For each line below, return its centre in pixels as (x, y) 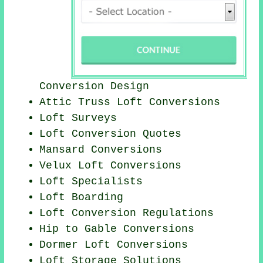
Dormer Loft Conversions (114, 245)
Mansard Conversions (101, 150)
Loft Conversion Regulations (127, 213)
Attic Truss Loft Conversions (130, 102)
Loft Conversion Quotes (111, 134)
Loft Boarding (82, 198)
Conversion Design (95, 87)
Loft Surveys (78, 118)
